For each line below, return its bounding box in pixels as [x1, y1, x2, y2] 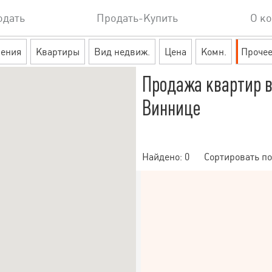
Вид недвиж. [93, 46, 150, 58]
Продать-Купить [97, 12, 178, 24]
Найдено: [142, 151, 185, 163]
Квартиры [35, 46, 80, 58]
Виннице [142, 97, 200, 120]
